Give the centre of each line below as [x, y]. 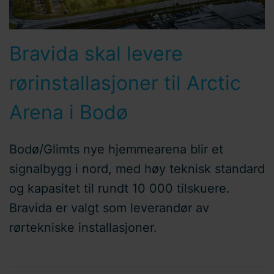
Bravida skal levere [96, 54]
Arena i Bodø [68, 112]
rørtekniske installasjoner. [83, 228]
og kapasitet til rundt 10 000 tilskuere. [120, 188]
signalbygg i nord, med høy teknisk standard [137, 169]
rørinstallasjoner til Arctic [125, 83]
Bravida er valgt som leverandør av [109, 208]
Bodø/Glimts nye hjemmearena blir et [116, 149]
